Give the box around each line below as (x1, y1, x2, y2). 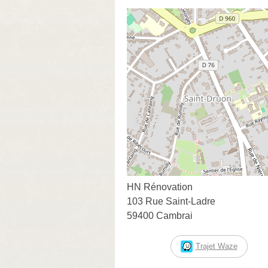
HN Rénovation (127, 181, 193, 192)
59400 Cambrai (127, 210, 193, 221)
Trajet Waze (195, 241, 237, 251)
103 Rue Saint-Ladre (127, 196, 215, 206)
